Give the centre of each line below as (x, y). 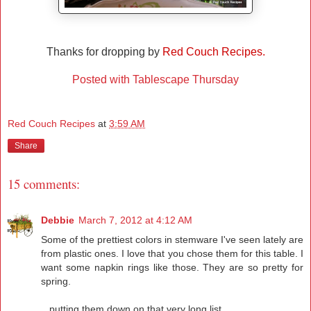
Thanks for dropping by (104, 52)
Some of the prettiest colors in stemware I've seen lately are (172, 240)
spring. (56, 281)
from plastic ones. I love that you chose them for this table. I (172, 254)
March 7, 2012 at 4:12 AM (135, 220)
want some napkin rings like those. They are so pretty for (172, 268)
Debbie (58, 220)
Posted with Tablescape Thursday (155, 80)
